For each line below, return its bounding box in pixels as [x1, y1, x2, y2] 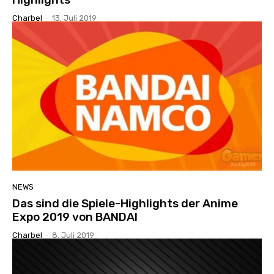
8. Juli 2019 [52, 231, 94, 240]
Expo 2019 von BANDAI [12, 210, 138, 224]
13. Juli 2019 [52, 13, 97, 23]
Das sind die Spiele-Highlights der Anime [12, 196, 238, 211]
